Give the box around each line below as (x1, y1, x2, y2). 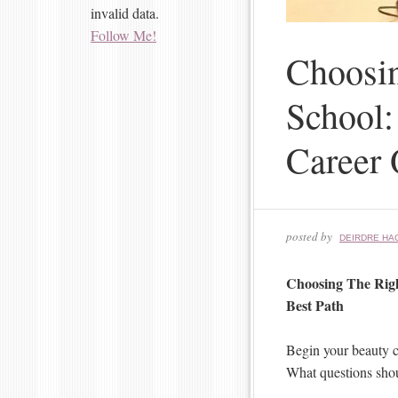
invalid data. (91, 4, 159, 22)
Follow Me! (91, 26, 156, 44)
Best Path (286, 294, 344, 315)
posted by (286, 227, 335, 244)
